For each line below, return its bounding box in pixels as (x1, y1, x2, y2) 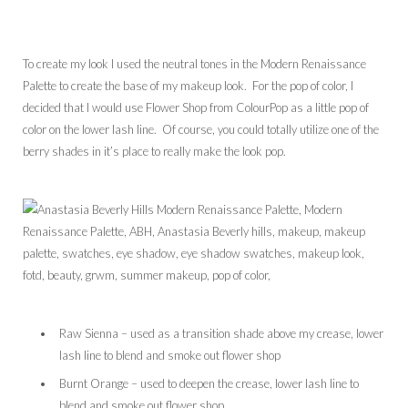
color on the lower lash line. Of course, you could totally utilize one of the (23, 122, 379, 138)
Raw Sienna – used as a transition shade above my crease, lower (59, 326, 383, 342)
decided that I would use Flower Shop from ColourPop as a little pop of (23, 100, 369, 116)
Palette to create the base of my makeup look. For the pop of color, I (23, 78, 353, 94)
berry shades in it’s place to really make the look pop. (23, 144, 286, 159)
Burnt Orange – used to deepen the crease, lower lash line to (59, 375, 359, 391)
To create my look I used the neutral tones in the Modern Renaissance (23, 56, 366, 72)
